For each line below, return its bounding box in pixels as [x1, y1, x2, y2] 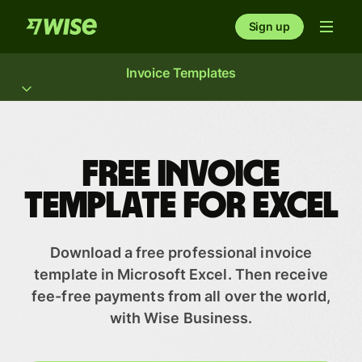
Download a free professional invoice [49, 244, 313, 261]
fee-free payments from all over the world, [32, 288, 330, 305]
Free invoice [82, 156, 280, 193]
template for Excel [23, 187, 339, 225]
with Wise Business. [109, 309, 253, 326]
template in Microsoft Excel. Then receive [34, 266, 328, 283]
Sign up [248, 19, 290, 33]
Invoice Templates [126, 65, 236, 81]
